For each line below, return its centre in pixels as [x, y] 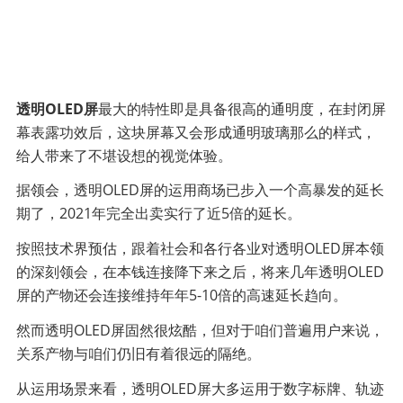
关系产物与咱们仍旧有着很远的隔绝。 [138, 353]
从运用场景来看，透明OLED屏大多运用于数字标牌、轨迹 [200, 388]
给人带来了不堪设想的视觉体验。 [124, 155]
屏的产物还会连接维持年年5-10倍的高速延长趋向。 [181, 296]
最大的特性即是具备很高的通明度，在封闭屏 [242, 108]
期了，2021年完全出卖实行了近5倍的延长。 [158, 214]
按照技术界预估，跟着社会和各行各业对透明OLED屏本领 [200, 249]
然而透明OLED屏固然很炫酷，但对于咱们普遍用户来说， [200, 330]
